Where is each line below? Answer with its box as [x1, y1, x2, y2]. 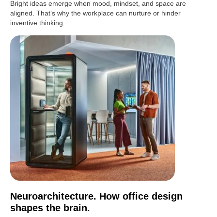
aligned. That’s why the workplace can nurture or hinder [10, 9, 181, 17]
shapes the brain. [10, 202, 91, 214]
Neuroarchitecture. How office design [10, 191, 183, 202]
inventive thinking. [10, 19, 65, 27]
